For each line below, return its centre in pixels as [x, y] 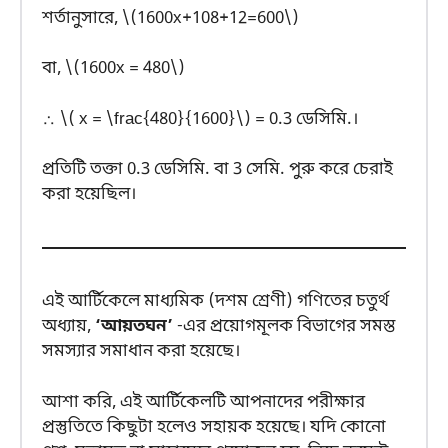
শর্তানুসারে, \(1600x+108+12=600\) [170, 18]
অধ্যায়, [66, 327]
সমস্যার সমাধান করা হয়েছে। [141, 352]
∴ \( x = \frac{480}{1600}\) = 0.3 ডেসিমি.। [200, 119]
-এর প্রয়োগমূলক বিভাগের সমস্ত [286, 327]
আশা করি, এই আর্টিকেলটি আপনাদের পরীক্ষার [203, 402]
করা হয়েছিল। [89, 195]
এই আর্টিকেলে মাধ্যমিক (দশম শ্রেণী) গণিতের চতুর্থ [215, 302]
